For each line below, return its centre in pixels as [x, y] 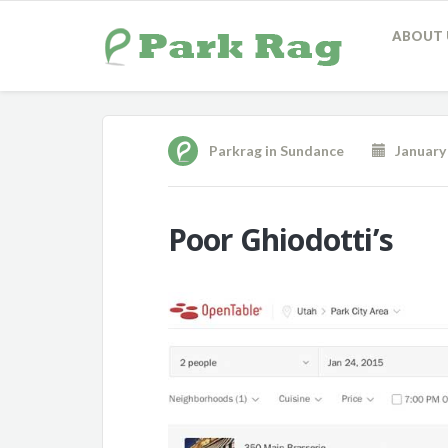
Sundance [311, 150]
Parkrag [235, 150]
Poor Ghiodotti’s [280, 240]
